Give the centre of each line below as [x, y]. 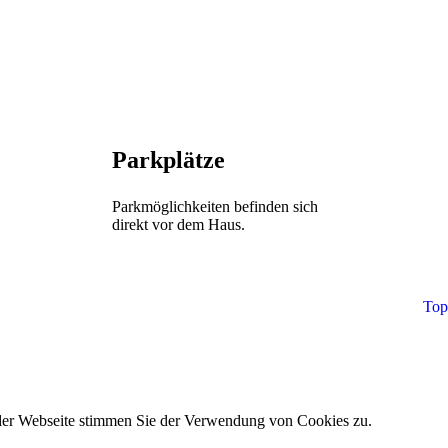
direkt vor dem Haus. [178, 224]
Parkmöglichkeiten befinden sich [215, 206]
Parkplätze [168, 159]
